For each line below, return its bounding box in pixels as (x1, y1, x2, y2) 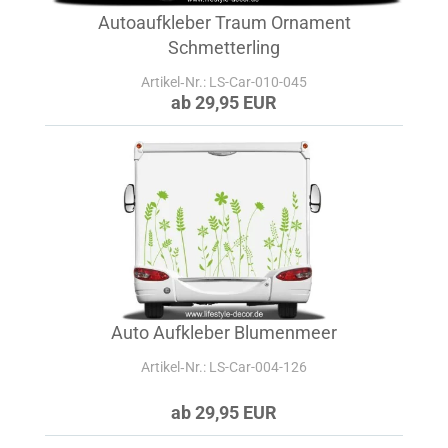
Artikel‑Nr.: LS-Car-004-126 (141, 359, 307, 375)
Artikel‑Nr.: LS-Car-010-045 (141, 74, 307, 90)
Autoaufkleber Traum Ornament (97, 12, 351, 33)
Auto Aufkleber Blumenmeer (111, 322, 337, 343)
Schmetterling (168, 37, 280, 58)
